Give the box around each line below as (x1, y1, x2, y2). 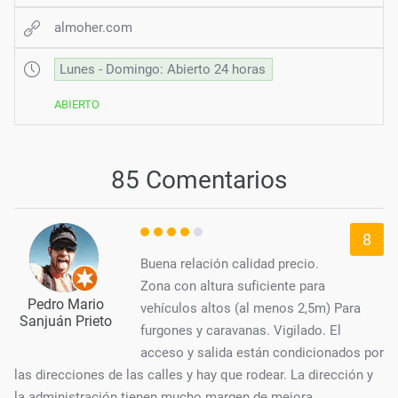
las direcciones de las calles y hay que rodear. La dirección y (14, 366, 373, 383)
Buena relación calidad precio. (140, 255, 319, 272)
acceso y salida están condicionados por (140, 344, 384, 361)
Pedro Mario (27, 295, 104, 313)
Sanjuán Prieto (19, 312, 112, 330)
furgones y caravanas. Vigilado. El (140, 322, 341, 338)
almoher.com (54, 19, 132, 36)
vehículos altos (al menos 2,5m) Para (140, 299, 361, 316)
